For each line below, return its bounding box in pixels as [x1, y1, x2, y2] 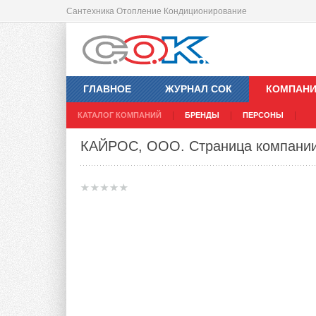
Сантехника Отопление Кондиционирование [66, 6, 247, 16]
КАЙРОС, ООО [80, 138, 181, 154]
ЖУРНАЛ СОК [165, 83, 232, 95]
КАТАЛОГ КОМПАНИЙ [78, 111, 162, 120]
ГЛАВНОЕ [83, 83, 131, 95]
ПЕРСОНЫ [243, 111, 284, 120]
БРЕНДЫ [185, 111, 219, 120]
